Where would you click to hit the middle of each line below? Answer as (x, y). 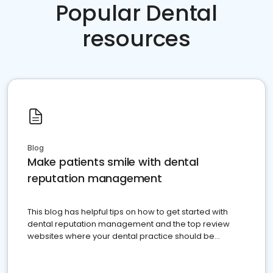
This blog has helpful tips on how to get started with (128, 212)
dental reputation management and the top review (129, 224)
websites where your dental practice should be (121, 236)
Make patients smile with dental (113, 162)
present (43, 249)
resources (136, 39)
